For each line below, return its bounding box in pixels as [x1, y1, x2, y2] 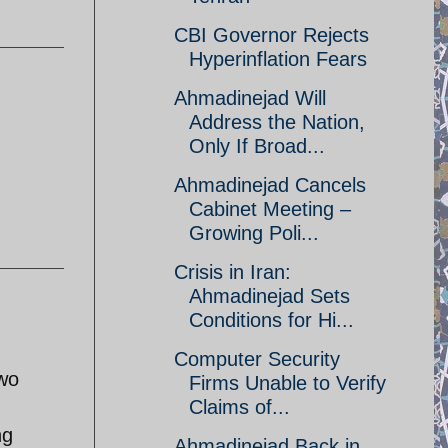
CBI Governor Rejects [174, 24, 369, 46]
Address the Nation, [189, 111, 365, 133]
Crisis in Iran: [174, 261, 291, 283]
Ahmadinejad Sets [189, 285, 350, 307]
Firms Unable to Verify [189, 372, 386, 394]
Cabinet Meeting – [189, 198, 351, 220]
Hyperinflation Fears [189, 48, 367, 70]
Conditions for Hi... [189, 309, 354, 331]
